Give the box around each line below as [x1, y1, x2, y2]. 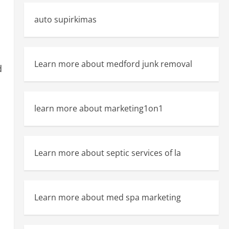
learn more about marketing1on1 [34, 103, 163, 114]
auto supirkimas [34, 14, 97, 25]
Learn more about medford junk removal [34, 58, 192, 70]
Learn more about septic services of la [34, 147, 181, 158]
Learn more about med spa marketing [34, 192, 181, 203]
